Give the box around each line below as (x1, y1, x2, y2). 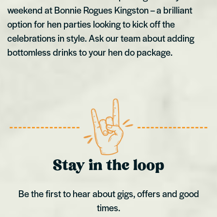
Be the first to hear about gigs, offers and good (18, 186, 199, 200)
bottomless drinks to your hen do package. (7, 45, 172, 59)
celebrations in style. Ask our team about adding (7, 31, 194, 45)
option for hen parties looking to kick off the (7, 17, 175, 31)
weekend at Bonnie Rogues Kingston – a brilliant (7, 3, 192, 16)
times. (97, 201, 120, 214)
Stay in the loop (53, 158, 164, 173)
